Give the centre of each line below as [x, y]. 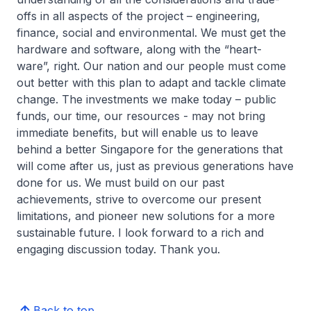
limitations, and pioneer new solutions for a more [146, 216]
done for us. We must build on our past [120, 183]
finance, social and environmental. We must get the [151, 33]
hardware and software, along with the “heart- [139, 49]
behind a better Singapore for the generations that [150, 149]
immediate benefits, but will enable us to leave [137, 133]
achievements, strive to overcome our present [139, 199]
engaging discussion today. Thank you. [118, 249]
